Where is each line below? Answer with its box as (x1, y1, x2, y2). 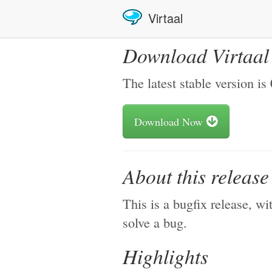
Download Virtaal (123, 41, 269, 69)
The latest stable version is (123, 73, 270, 92)
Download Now (134, 114, 206, 129)
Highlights (123, 242, 208, 270)
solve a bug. (123, 213, 187, 231)
